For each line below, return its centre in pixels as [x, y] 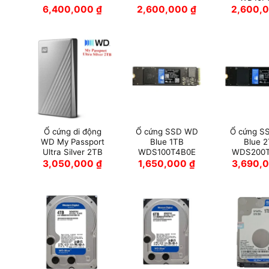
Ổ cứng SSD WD [167, 131]
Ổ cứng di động [72, 131]
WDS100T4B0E [167, 152]
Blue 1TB [167, 141]
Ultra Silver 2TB [72, 152]
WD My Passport [72, 141]
